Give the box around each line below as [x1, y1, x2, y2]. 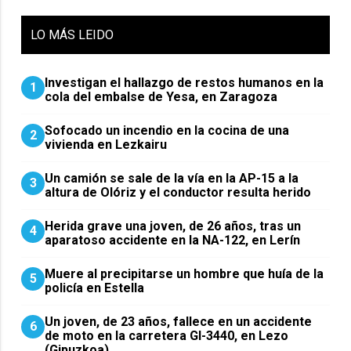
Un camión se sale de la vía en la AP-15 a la [45, 170, 299, 186]
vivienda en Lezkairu [45, 136, 168, 152]
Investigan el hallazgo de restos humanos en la [45, 74, 324, 90]
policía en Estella [45, 280, 145, 295]
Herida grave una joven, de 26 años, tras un [45, 218, 302, 233]
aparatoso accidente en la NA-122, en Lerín [45, 232, 301, 248]
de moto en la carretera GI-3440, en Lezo [45, 327, 289, 343]
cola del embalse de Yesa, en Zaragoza [45, 89, 278, 104]
